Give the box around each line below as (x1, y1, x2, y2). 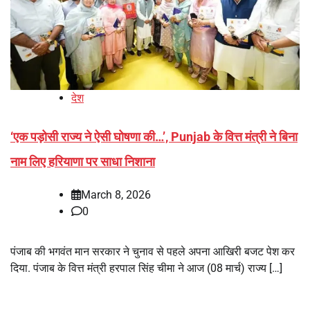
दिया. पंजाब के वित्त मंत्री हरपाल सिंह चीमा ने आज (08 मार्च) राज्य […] (10, 261, 282, 275)
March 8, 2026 (81, 188, 151, 201)
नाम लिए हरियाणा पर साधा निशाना (10, 154, 155, 169)
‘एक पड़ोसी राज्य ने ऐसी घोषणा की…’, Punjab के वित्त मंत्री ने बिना (10, 129, 298, 144)
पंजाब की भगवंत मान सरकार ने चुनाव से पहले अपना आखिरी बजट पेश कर (10, 244, 295, 258)
